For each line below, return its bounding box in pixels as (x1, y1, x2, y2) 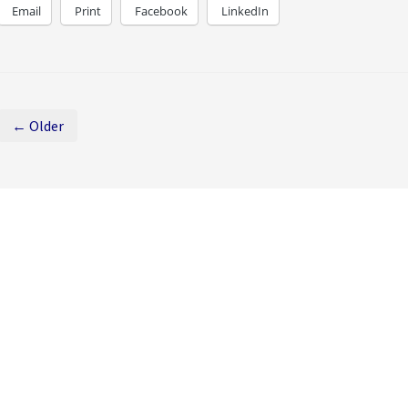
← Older (11, 116, 64, 135)
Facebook (134, 2, 188, 19)
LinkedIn (220, 2, 269, 19)
